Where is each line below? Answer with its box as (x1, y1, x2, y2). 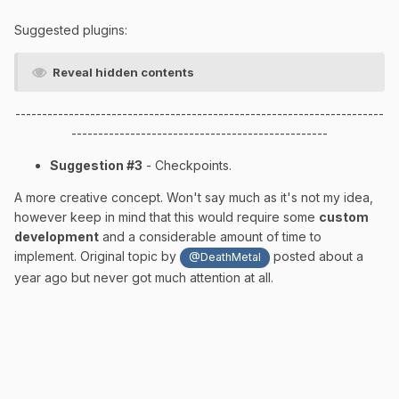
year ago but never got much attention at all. (14, 269, 273, 285)
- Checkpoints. (142, 158, 232, 174)
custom (319, 209, 369, 225)
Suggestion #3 (50, 158, 142, 174)
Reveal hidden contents (53, 65, 194, 80)
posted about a (270, 248, 364, 265)
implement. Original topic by (14, 248, 180, 265)
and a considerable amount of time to (99, 229, 322, 245)
